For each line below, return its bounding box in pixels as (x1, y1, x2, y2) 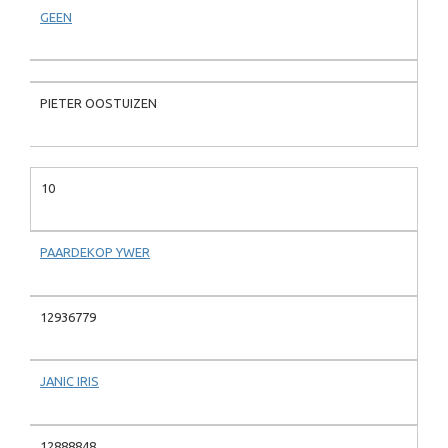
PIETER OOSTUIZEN (40, 96, 157, 111)
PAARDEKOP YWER (40, 245, 150, 260)
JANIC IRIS (40, 374, 99, 389)
